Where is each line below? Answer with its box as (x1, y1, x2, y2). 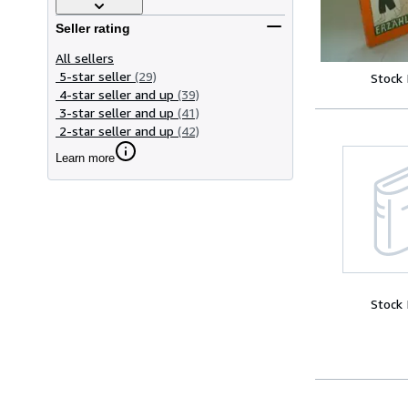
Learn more (56, 150, 115, 165)
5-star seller (59, 67, 131, 84)
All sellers (56, 49, 114, 66)
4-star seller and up (59, 86, 174, 102)
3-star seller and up (59, 104, 174, 120)
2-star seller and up (59, 122, 174, 138)
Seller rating (56, 21, 130, 36)
